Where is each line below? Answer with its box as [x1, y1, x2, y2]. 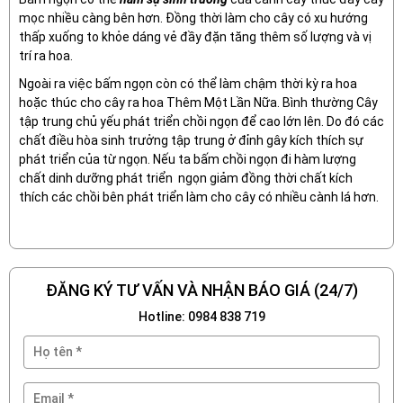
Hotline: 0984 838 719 [138, 309, 265, 324]
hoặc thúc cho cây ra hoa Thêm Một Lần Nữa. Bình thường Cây [19, 94, 378, 110]
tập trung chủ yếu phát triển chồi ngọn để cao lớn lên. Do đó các [19, 113, 384, 129]
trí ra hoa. [19, 48, 73, 63]
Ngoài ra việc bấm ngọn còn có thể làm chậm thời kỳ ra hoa [19, 76, 357, 91]
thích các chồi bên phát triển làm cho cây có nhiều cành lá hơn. [19, 189, 379, 204]
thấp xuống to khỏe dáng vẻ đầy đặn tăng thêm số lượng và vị [19, 29, 372, 44]
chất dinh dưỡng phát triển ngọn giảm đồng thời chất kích [19, 170, 353, 185]
